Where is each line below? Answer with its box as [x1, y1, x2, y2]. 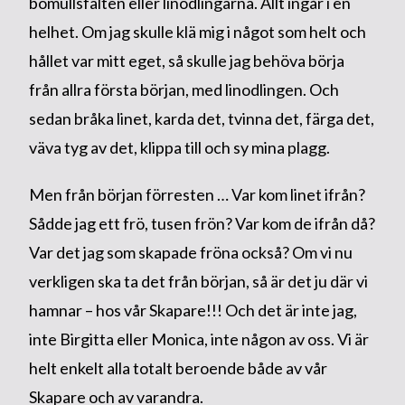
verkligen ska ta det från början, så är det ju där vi [28, 270, 368, 291]
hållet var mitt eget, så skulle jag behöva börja [28, 50, 344, 71]
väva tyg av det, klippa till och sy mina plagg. [28, 137, 333, 157]
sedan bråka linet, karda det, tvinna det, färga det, [28, 108, 374, 128]
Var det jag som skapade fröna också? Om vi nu [28, 241, 353, 262]
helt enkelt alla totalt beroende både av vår [28, 357, 327, 378]
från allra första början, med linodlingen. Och [28, 79, 339, 99]
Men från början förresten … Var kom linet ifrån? [28, 184, 365, 204]
